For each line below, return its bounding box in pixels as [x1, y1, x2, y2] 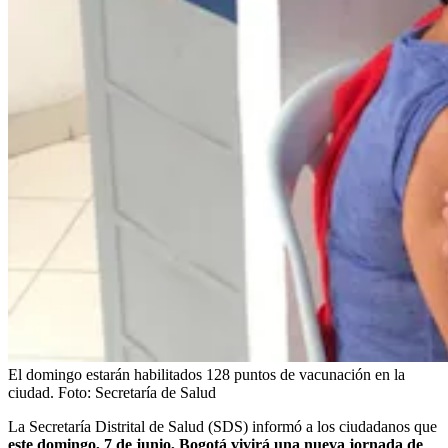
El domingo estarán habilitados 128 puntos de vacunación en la [8, 365, 405, 383]
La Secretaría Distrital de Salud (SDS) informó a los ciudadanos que [8, 417, 437, 435]
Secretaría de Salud [95, 383, 216, 401]
